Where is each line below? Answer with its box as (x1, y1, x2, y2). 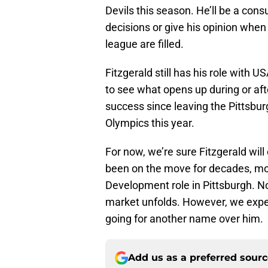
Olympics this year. (105, 117, 197, 130)
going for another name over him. (105, 212, 263, 226)
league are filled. (105, 38, 186, 51)
